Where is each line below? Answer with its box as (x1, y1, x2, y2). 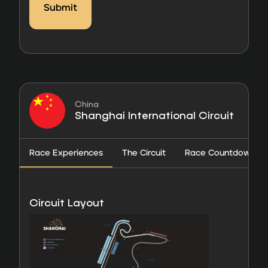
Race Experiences (29, 148, 103, 157)
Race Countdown (185, 148, 255, 157)
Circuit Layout (29, 196, 104, 209)
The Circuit (122, 148, 166, 157)
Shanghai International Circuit (75, 108, 234, 122)
